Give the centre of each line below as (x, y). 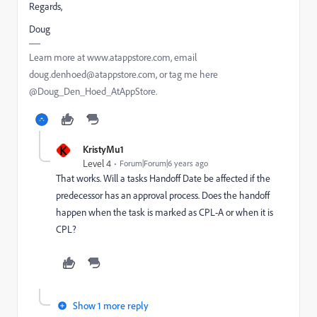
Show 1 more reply (111, 305)
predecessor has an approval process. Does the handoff (163, 195)
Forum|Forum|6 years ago (164, 163)
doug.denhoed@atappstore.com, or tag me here (123, 74)
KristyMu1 (103, 149)
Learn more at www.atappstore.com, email (113, 57)
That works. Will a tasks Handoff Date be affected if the (163, 178)
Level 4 (97, 163)
